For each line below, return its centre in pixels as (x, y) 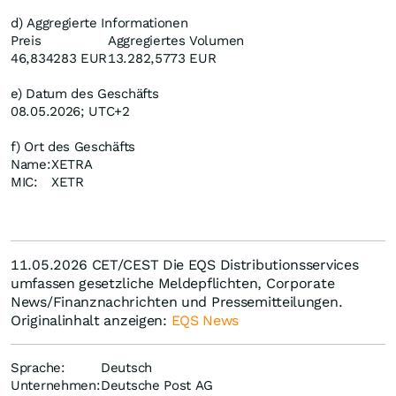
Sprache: (38, 368)
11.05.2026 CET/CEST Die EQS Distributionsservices (185, 265)
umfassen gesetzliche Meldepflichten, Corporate (173, 284)
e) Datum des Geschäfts (85, 94)
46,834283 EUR (59, 59)
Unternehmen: (56, 386)
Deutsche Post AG (157, 386)
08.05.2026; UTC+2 (70, 112)
